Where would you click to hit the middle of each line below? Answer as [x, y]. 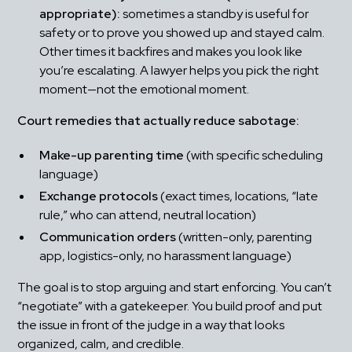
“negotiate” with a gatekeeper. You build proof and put [170, 306]
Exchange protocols [99, 196]
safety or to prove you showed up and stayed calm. [182, 33]
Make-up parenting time [112, 156]
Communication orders [108, 237]
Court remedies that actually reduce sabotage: [159, 121]
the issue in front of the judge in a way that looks [151, 325]
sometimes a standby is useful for [215, 14]
